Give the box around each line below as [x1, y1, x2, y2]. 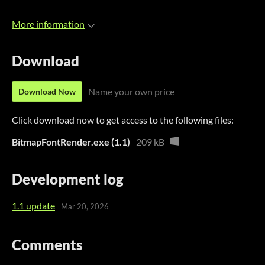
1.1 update [12, 199, 55, 211]
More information [12, 18, 85, 30]
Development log [12, 170, 124, 188]
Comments [12, 235, 83, 253]
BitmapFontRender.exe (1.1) [12, 136, 130, 148]
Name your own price [88, 86, 174, 98]
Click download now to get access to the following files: [12, 114, 234, 126]
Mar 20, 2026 [61, 202, 109, 212]
